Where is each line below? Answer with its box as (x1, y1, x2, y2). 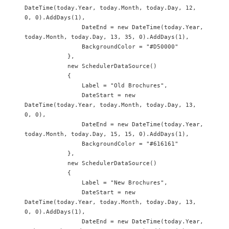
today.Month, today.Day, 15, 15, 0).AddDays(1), (25, 131, 189, 138)
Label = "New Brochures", (25, 179, 82, 186)
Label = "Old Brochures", (25, 82, 82, 89)
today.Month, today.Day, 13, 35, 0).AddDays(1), (25, 34, 189, 40)
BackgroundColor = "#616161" (25, 141, 82, 147)
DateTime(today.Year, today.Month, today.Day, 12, (25, 5, 196, 11)
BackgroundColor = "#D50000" (25, 43, 82, 50)
